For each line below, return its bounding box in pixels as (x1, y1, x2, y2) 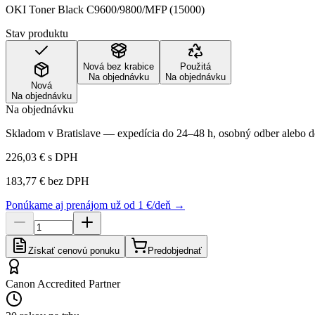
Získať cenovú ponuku (28, 245, 120, 256)
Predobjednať (148, 245, 202, 256)
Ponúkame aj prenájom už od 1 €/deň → (6, 198, 185, 211)
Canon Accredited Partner (6, 277, 120, 290)
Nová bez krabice (83, 60, 154, 72)
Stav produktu (6, 27, 68, 39)
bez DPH (45, 174, 89, 187)
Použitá (180, 60, 211, 72)
